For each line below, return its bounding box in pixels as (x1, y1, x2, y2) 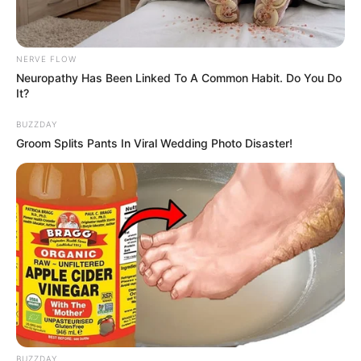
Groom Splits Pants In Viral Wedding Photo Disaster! (16, 135, 293, 150)
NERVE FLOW (16, 53, 77, 64)
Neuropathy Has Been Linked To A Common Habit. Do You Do (16, 70, 342, 85)
